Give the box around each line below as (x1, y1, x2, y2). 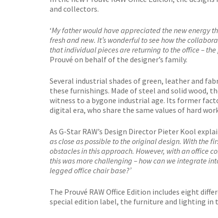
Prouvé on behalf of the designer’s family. (50, 54, 187, 64)
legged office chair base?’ (50, 165, 131, 175)
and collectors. (50, 3, 99, 14)
